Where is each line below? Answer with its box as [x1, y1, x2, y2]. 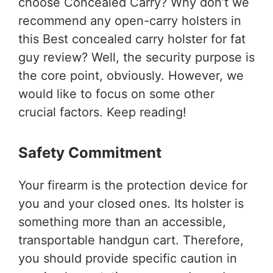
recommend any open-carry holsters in [18, 13, 241, 29]
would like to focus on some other [18, 87, 214, 102]
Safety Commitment [18, 144, 161, 162]
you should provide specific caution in [18, 251, 237, 266]
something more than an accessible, [18, 214, 226, 230]
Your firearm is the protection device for [18, 178, 247, 193]
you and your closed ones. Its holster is [18, 196, 244, 211]
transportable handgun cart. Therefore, [18, 233, 244, 248]
